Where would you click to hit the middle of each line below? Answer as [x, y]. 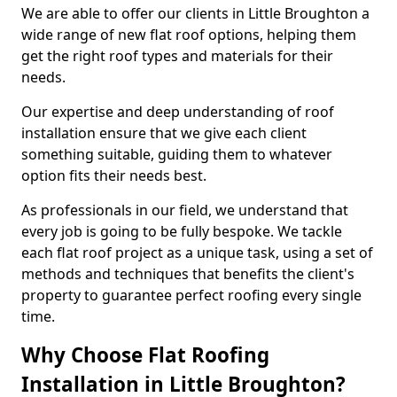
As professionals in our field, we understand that [185, 210]
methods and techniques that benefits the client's [188, 274]
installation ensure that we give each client [164, 133]
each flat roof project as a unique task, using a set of [197, 253]
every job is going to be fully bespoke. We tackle [182, 231]
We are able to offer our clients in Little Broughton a [195, 13]
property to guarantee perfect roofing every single [191, 295]
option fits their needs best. [114, 175]
